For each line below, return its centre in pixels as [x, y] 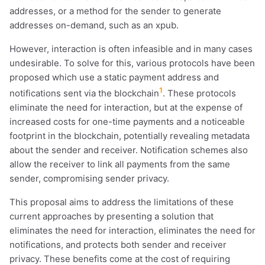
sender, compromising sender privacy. [89, 178]
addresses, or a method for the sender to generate [115, 11]
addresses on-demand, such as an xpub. [94, 25]
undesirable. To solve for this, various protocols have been [132, 63]
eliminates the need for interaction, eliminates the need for [132, 230]
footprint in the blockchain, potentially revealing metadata [130, 135]
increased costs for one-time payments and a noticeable [127, 121]
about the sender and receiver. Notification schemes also [129, 150]
